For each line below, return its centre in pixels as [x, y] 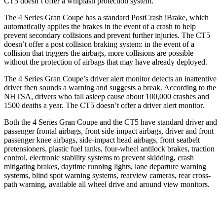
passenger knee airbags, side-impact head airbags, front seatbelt [102, 140]
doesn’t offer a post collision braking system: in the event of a [99, 44]
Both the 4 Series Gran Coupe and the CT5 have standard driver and [110, 122]
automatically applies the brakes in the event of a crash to [93, 26]
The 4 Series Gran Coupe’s [47, 78]
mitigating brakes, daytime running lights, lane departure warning [105, 166]
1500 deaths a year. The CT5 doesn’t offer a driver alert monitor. [104, 105]
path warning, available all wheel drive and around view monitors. [107, 184]
